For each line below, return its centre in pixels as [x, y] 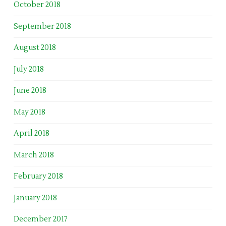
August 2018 [35, 48]
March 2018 [34, 155]
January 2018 [35, 198]
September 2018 [42, 26]
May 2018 [29, 112]
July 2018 [29, 69]
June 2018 [30, 91]
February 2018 [38, 177]
